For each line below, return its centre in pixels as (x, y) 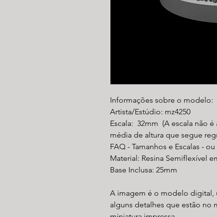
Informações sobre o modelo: (163, 100)
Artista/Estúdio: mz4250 (150, 111)
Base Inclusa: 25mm (144, 170)
